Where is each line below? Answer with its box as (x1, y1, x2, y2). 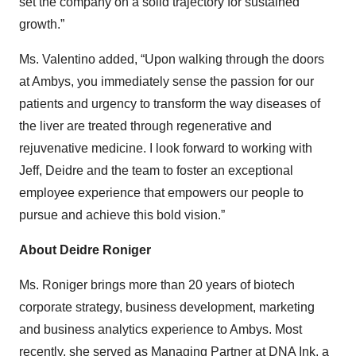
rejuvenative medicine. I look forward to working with (19, 141, 312, 155)
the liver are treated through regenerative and (19, 119, 272, 133)
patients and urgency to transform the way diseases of (19, 97, 320, 110)
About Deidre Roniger (19, 243, 151, 257)
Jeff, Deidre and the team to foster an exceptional (19, 164, 293, 177)
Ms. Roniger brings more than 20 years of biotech (19, 278, 295, 292)
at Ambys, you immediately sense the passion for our (19, 75, 314, 88)
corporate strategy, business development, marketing (19, 300, 315, 314)
